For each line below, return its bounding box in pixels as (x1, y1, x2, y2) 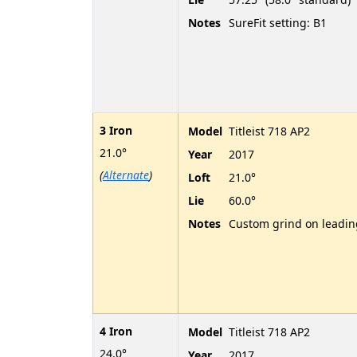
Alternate (103, 167, 149, 182)
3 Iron (100, 122, 132, 138)
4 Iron (100, 323, 132, 339)
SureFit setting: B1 (229, 14, 327, 30)
